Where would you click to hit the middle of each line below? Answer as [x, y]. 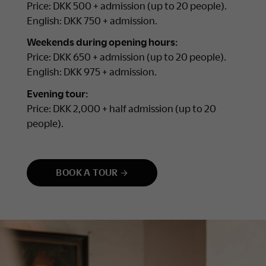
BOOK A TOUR [87, 172]
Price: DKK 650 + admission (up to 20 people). [130, 57]
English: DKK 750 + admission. [92, 20]
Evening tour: [57, 93]
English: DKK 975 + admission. [91, 72]
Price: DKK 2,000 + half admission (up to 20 [121, 108]
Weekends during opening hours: [103, 42]
